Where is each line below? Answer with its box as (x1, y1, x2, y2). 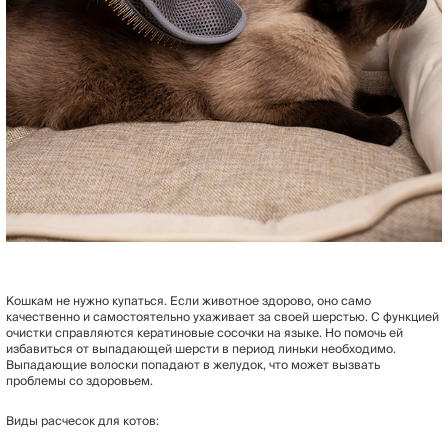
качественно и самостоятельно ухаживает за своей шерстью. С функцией (6, 306, 439, 328)
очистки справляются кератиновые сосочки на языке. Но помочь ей (6, 322, 403, 344)
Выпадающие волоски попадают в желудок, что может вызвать (6, 354, 380, 376)
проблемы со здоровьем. (6, 370, 153, 392)
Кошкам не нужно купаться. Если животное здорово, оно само (6, 290, 371, 312)
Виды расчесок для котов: (6, 410, 159, 432)
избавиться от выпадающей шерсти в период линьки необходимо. (6, 338, 396, 360)
